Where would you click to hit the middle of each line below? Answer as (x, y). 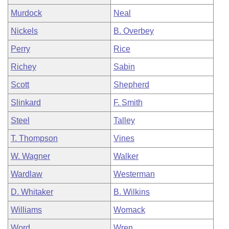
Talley (124, 120)
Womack (129, 210)
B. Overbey (134, 31)
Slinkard (26, 102)
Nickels (24, 31)
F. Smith (128, 102)
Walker (126, 156)
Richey (24, 67)
